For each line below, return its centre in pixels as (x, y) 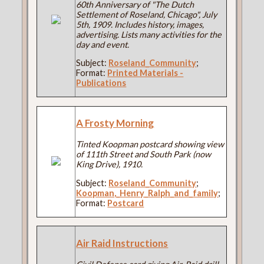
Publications (101, 83)
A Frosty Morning (115, 123)
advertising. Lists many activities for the (149, 34)
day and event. (103, 44)
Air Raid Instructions (122, 243)
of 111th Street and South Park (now (144, 154)
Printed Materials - (146, 73)
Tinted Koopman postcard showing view (150, 144)
